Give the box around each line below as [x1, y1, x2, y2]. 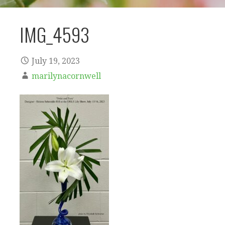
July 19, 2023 [32, 56, 80, 66]
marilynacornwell [32, 71, 101, 81]
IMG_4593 [20, 20, 89, 48]
